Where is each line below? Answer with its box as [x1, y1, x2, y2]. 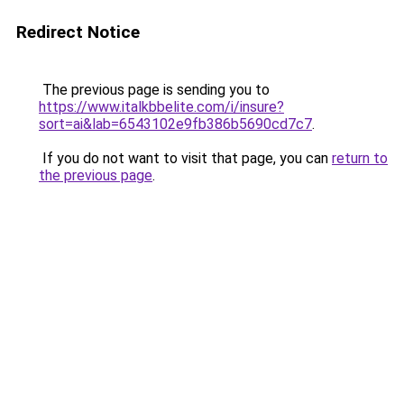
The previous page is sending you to [39, 81, 270, 98]
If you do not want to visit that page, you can [39, 150, 332, 167]
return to [332, 150, 388, 167]
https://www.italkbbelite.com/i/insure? [39, 98, 284, 115]
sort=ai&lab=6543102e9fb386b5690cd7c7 [39, 115, 312, 133]
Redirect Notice [16, 22, 140, 42]
